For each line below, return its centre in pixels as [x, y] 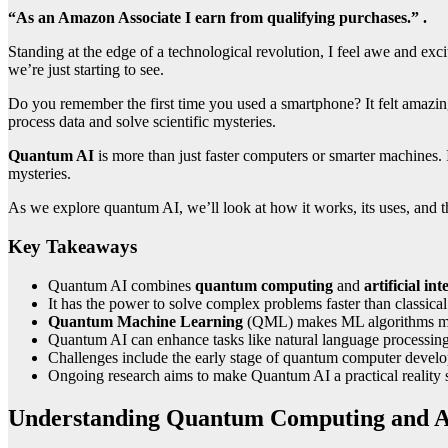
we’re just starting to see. [86, 70]
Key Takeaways [72, 247]
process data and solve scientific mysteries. [142, 122]
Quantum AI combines [121, 285]
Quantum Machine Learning [145, 321]
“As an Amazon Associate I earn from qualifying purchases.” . [217, 18]
